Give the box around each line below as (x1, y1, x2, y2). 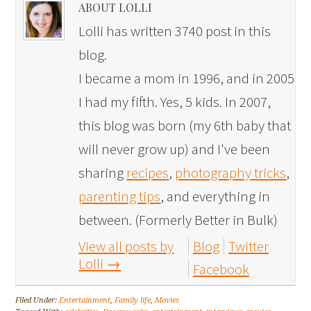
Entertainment (59, 295, 111, 305)
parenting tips (78, 186, 161, 205)
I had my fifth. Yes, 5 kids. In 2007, (78, 92, 271, 111)
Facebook (193, 259, 249, 278)
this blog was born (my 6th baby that (78, 115, 292, 135)
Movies (155, 295, 180, 305)
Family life (115, 295, 151, 305)
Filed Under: (15, 295, 60, 305)
